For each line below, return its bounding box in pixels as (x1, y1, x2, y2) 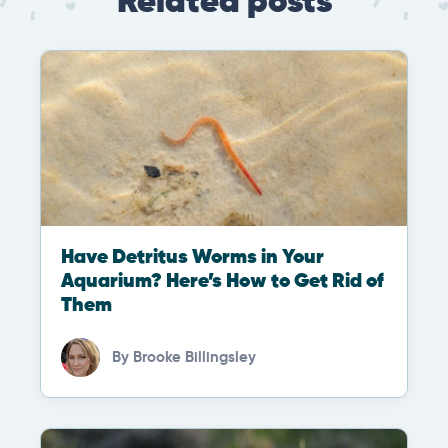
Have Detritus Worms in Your (61, 247, 324, 269)
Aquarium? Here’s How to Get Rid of (61, 271, 384, 293)
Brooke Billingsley (133, 349, 256, 365)
